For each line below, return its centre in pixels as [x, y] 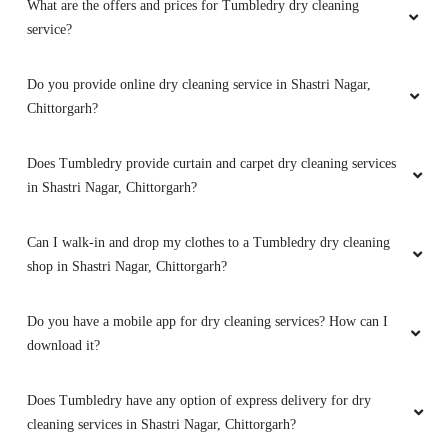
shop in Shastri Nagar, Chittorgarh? [127, 267]
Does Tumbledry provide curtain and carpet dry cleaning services [211, 164]
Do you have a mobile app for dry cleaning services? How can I [207, 322]
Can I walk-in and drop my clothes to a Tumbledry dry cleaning [208, 243]
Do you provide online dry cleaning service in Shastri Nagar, [199, 85]
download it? [63, 346]
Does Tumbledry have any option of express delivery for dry [199, 401]
